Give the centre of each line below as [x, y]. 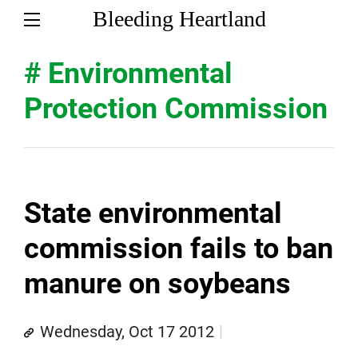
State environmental [153, 213]
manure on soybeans [157, 284]
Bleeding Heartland [179, 19]
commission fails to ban [179, 249]
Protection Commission [176, 109]
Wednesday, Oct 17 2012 [127, 332]
